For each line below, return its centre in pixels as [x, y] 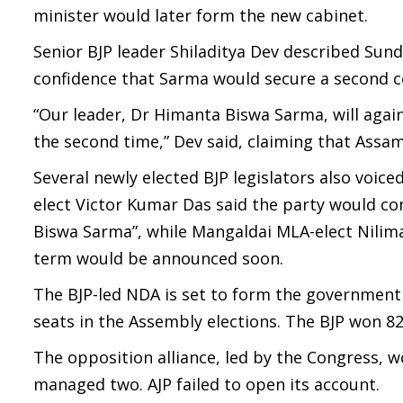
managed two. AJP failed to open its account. [206, 384]
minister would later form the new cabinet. [201, 15]
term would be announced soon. [158, 258]
